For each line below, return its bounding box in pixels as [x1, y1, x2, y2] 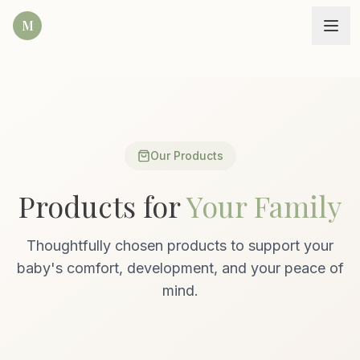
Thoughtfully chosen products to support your [27, 237, 333, 254]
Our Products [149, 149, 223, 162]
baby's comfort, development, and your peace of [16, 260, 344, 276]
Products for [18, 186, 186, 225]
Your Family [186, 186, 342, 225]
